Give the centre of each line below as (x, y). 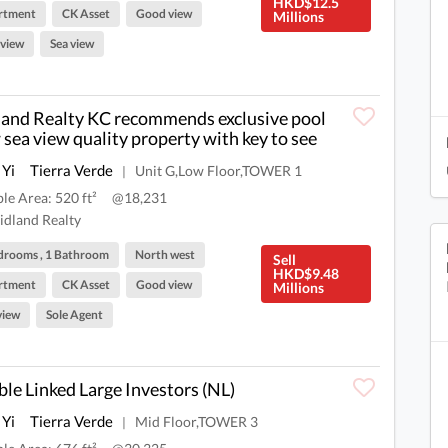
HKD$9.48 (305, 273)
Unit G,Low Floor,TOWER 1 (218, 170)
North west (165, 254)
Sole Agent (75, 314)
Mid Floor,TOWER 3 (196, 421)
